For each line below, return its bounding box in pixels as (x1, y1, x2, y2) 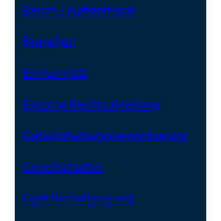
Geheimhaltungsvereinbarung (22, 127, 188, 143)
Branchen (22, 33, 75, 48)
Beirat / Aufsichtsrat (22, 1, 136, 17)
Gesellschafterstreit (22, 190, 134, 205)
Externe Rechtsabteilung (22, 96, 160, 111)
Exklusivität (22, 65, 88, 79)
